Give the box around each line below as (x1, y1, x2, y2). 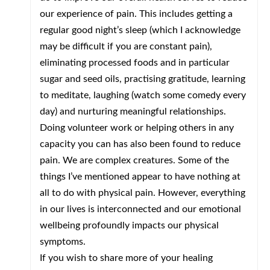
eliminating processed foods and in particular (40, 58, 230, 67)
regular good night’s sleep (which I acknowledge (40, 25, 240, 35)
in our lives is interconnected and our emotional (40, 204, 241, 214)
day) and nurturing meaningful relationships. (40, 107, 226, 116)
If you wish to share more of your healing (40, 253, 213, 263)
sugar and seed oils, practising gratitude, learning (40, 74, 245, 84)
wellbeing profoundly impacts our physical (40, 221, 219, 230)
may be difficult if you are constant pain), (40, 42, 212, 51)
